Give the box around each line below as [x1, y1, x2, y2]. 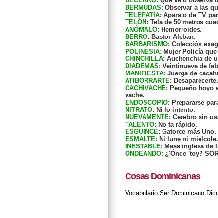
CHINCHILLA [125, 55, 163, 63]
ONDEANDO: [125, 150, 163, 158]
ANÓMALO [125, 26, 157, 34]
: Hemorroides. [157, 26, 202, 34]
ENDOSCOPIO [125, 99, 168, 107]
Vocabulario [125, 189, 158, 197]
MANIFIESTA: [125, 70, 165, 77]
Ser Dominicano [160, 189, 204, 197]
